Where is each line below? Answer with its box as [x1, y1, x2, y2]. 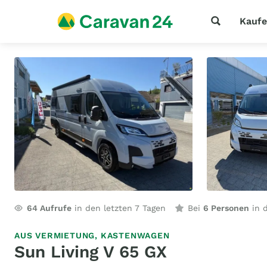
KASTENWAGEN [100, 231, 170, 240]
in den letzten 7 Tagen [72, 203, 166, 213]
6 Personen [203, 203, 249, 213]
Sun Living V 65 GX [14, 242, 167, 262]
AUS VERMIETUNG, [14, 231, 101, 240]
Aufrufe [38, 203, 72, 213]
